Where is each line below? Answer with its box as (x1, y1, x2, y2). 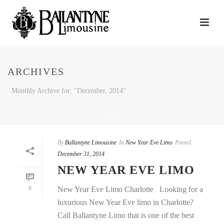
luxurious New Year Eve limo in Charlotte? (57, 198, 193, 206)
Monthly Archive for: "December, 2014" (11, 87, 126, 94)
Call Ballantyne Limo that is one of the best (57, 211, 194, 219)
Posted (175, 139, 191, 146)
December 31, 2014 (57, 150, 104, 157)
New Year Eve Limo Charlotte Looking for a (57, 185, 203, 193)
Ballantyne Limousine (65, 139, 116, 146)
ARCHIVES (7, 66, 64, 77)
